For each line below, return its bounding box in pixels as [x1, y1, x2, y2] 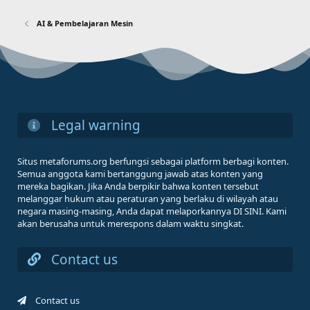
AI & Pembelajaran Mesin [37, 17, 134, 28]
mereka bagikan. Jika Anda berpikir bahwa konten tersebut [17, 180, 259, 193]
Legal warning [48, 116, 140, 134]
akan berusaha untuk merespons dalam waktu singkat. [17, 217, 244, 230]
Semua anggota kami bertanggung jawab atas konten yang [17, 167, 263, 181]
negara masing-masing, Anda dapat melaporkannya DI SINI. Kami [17, 205, 286, 218]
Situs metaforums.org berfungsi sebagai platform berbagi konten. [17, 155, 289, 168]
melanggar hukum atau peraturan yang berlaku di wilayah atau [17, 192, 278, 206]
